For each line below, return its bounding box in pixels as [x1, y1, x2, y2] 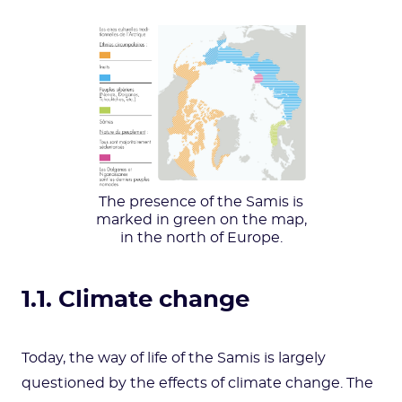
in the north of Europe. [119, 231, 283, 245]
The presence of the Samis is [99, 195, 303, 209]
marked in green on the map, [95, 213, 307, 227]
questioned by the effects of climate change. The [22, 376, 373, 390]
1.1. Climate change [22, 289, 249, 311]
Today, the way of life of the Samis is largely [22, 351, 326, 365]
